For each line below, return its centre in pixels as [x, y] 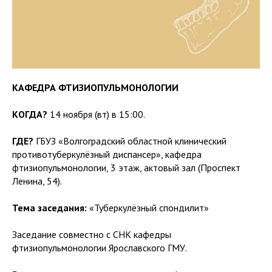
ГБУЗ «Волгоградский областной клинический [130, 141]
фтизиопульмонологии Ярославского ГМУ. [100, 248]
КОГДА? [30, 114]
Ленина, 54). [37, 181]
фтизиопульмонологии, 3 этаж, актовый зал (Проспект [126, 168]
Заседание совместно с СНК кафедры [92, 234]
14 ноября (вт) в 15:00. [96, 114]
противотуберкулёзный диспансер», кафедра [107, 154]
